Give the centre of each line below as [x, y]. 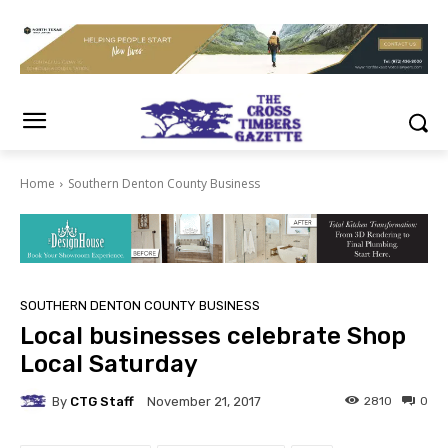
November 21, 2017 [204, 402]
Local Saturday [109, 364]
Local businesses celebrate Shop [213, 336]
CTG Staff [102, 401]
